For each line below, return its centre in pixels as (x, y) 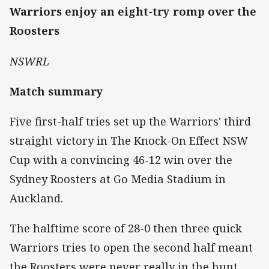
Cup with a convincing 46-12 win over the (121, 159)
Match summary (56, 91)
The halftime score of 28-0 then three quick (126, 228)
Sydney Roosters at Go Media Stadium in (118, 179)
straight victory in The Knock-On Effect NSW (129, 140)
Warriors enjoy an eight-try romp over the (133, 12)
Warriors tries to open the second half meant (131, 248)
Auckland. (36, 198)
